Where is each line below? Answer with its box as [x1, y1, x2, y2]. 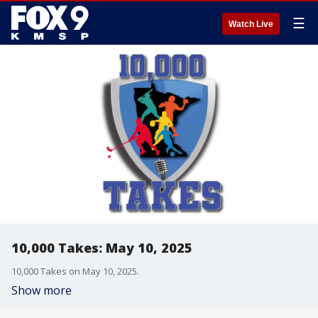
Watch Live [229, 19, 273, 29]
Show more [11, 283, 72, 298]
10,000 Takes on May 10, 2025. [11, 265, 139, 278]
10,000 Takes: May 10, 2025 [11, 239, 192, 256]
